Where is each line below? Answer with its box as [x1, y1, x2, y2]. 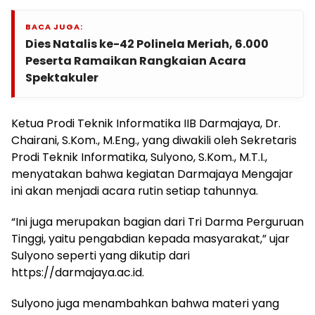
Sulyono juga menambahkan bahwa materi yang [11, 295, 279, 311]
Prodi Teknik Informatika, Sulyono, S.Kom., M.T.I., [11, 148, 267, 165]
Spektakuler [25, 69, 98, 86]
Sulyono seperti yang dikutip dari [11, 247, 190, 264]
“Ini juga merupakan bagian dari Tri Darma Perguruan [11, 213, 304, 230]
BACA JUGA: [25, 20, 83, 32]
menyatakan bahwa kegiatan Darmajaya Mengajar [11, 165, 293, 182]
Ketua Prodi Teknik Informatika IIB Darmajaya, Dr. [11, 115, 281, 131]
